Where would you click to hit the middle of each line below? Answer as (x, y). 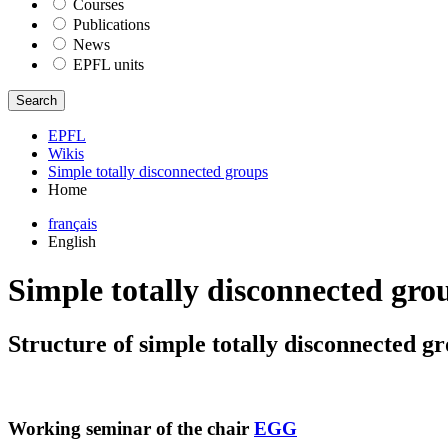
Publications (111, 24)
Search (36, 100)
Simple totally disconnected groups (158, 171)
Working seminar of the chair (131, 429)
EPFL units (108, 64)
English (72, 241)
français (72, 223)
